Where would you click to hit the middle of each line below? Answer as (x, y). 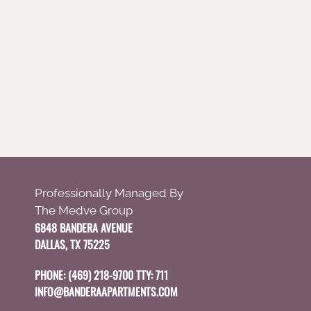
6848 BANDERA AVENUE (84, 228)
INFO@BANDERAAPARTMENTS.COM (106, 292)
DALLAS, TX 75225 (72, 244)
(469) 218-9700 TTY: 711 (118, 275)
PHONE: (51, 275)
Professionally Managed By (109, 193)
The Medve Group (84, 210)
